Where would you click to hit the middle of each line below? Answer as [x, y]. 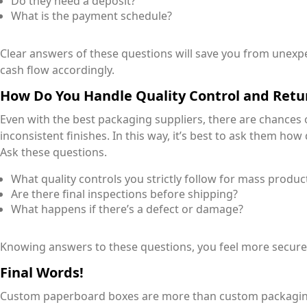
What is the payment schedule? [91, 16]
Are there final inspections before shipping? [124, 194]
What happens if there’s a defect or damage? [127, 209]
